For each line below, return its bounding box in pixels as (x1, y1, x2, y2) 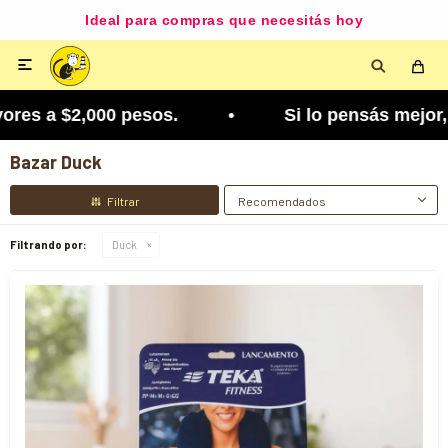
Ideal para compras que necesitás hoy (85, 12, 363, 28)
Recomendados (238, 194, 326, 208)
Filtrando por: (10, 238, 87, 251)
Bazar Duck (10, 151, 102, 173)
